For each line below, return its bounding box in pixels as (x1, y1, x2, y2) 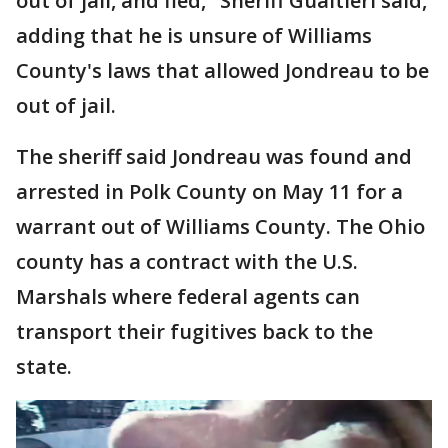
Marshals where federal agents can (16, 282, 360, 310)
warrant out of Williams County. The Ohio (16, 212, 425, 240)
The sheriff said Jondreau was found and (16, 142, 412, 170)
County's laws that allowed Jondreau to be (16, 56, 429, 84)
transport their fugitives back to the (16, 317, 373, 345)
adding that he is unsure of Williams (16, 21, 372, 49)
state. (16, 352, 72, 380)
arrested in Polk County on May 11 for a (16, 177, 403, 205)
